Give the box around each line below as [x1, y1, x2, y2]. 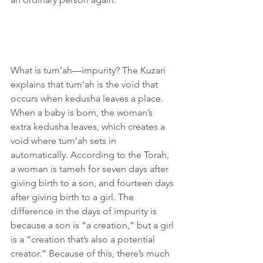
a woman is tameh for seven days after [11, 163, 171, 174]
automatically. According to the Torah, [11, 149, 171, 160]
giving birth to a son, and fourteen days [11, 177, 176, 188]
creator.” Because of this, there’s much [11, 248, 172, 259]
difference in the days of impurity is [11, 205, 159, 217]
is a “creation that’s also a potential [11, 234, 157, 245]
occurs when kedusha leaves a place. [11, 93, 166, 104]
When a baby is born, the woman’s [11, 107, 155, 118]
